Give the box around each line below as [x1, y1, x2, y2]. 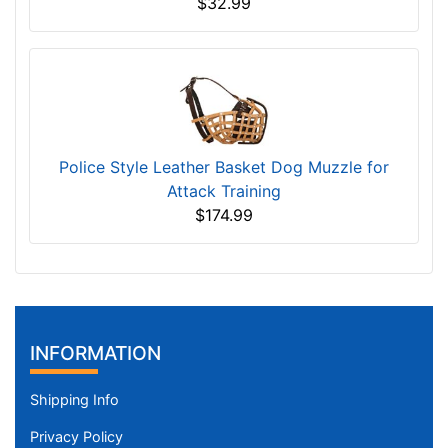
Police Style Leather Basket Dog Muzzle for [59, 157, 389, 178]
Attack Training [167, 181, 281, 202]
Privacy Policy [30, 427, 123, 445]
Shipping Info [30, 390, 119, 408]
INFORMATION [30, 340, 161, 365]
